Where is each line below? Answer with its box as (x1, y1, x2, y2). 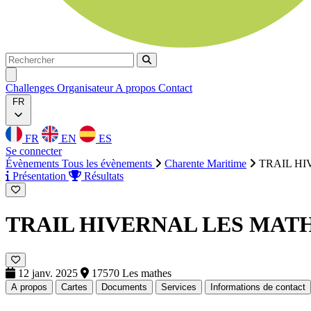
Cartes (61, 281, 87, 292)
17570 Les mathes (89, 267, 171, 279)
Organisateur (57, 82, 115, 94)
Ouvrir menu (10, 69, 60, 79)
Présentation (10, 170, 69, 182)
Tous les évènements (62, 158, 155, 169)
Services (161, 281, 196, 292)
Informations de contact (210, 281, 305, 292)
